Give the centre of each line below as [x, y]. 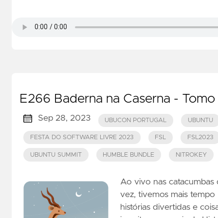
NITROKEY [191, 155]
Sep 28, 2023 [64, 118]
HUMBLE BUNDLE [129, 155]
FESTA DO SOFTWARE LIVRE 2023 [82, 138]
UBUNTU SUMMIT [56, 155]
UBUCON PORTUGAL [136, 120]
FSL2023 [200, 138]
